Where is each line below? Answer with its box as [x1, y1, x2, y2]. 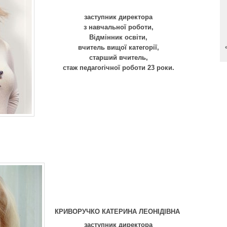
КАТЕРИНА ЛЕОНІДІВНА [102, 207, 182, 215]
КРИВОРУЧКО [55, 207, 102, 215]
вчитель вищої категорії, [78, 44, 159, 52]
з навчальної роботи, [83, 23, 154, 31]
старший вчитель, [89, 54, 148, 62]
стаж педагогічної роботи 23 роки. [62, 64, 174, 72]
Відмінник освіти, [89, 33, 147, 42]
